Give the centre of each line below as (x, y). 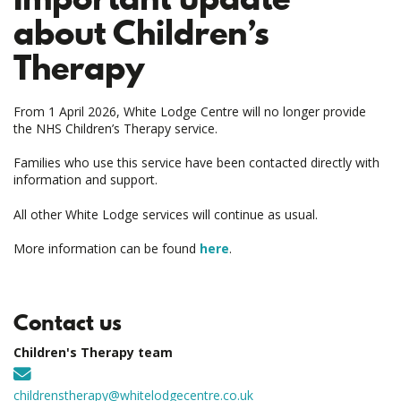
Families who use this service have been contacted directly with (196, 163)
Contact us (68, 322)
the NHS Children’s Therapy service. (117, 128)
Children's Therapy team (93, 353)
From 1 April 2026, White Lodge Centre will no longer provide (190, 111)
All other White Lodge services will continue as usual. (167, 214)
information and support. (87, 180)
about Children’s (141, 32)
